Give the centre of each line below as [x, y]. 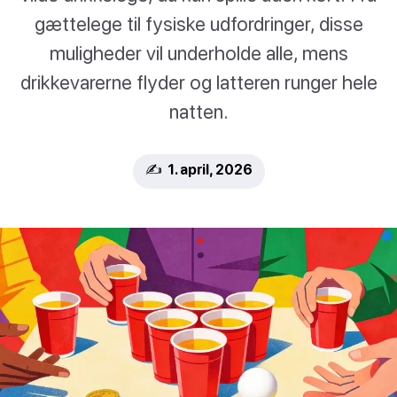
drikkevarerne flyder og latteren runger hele [198, 82]
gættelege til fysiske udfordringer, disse [198, 24]
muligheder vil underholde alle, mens [198, 53]
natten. [198, 112]
